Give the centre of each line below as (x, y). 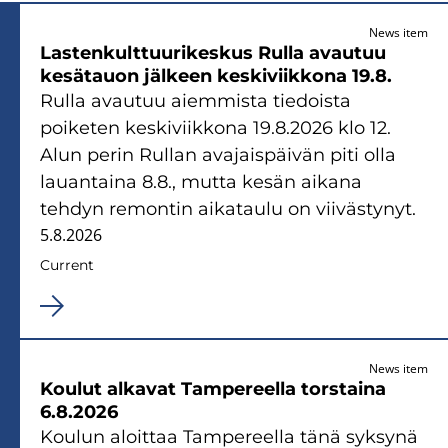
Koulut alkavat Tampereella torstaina (213, 388)
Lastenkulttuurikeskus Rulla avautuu (213, 52)
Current (67, 264)
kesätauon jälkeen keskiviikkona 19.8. (216, 75)
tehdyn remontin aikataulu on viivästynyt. (228, 208)
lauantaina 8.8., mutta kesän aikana (201, 181)
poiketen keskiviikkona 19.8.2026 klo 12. (215, 127)
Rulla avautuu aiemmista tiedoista (195, 100)
